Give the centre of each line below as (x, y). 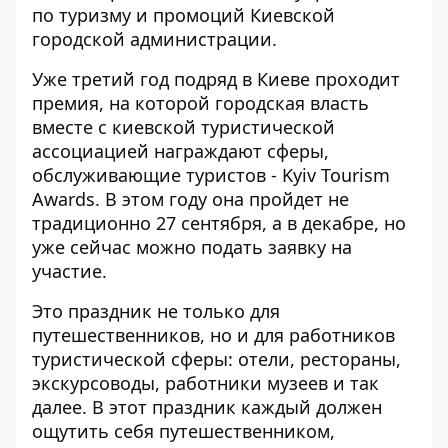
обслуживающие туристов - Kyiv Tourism (211, 175)
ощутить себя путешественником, (183, 431)
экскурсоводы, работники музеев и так (205, 383)
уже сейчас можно (116, 247)
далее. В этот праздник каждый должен (207, 407)
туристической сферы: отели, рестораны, (216, 359)
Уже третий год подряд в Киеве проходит (216, 79)
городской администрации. (154, 39)
